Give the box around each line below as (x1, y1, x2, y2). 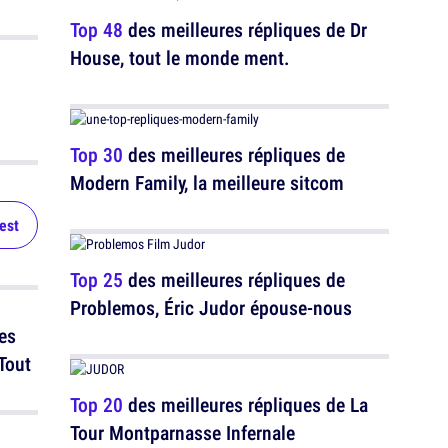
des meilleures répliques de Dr (123, 16, 367, 43)
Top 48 (70, 16, 123, 43)
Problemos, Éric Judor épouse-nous (70, 294, 352, 321)
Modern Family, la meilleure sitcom (70, 169, 344, 196)
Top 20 (70, 391, 123, 418)
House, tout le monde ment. (70, 44, 290, 71)
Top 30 (70, 141, 123, 168)
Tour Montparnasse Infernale (70, 419, 295, 446)
